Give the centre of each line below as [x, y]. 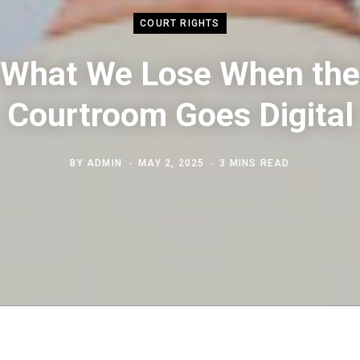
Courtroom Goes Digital [180, 115]
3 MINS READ [255, 163]
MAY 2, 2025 [172, 163]
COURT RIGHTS [180, 23]
